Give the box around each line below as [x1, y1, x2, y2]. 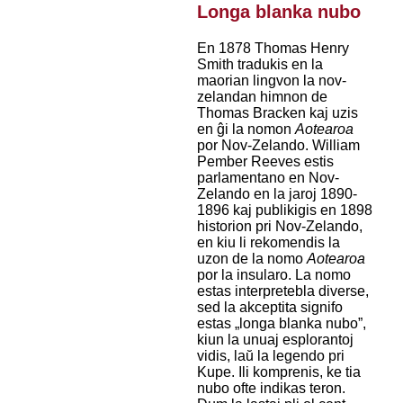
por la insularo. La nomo [196, 267, 351, 283]
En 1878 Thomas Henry [196, 40, 349, 57]
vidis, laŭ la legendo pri [196, 348, 345, 364]
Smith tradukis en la [196, 57, 323, 73]
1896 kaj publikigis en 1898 [196, 202, 372, 219]
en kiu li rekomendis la [196, 235, 340, 251]
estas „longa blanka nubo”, [196, 316, 366, 332]
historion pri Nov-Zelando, [196, 219, 363, 235]
